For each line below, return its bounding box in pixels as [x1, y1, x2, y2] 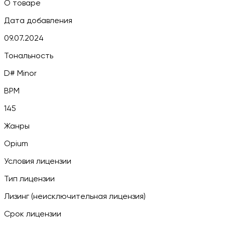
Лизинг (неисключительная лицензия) [4, 192, 146, 201]
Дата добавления [4, 17, 72, 25]
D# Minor [4, 69, 37, 78]
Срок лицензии [4, 210, 61, 218]
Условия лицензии [4, 157, 71, 166]
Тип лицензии [4, 175, 55, 183]
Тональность [4, 52, 53, 60]
